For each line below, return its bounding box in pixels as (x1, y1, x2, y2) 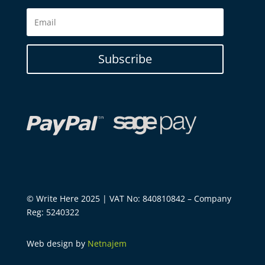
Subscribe (98, 50, 152, 67)
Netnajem (87, 237, 127, 249)
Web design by (26, 237, 88, 249)
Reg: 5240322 (26, 206, 79, 218)
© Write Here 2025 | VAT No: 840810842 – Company (26, 192, 231, 204)
